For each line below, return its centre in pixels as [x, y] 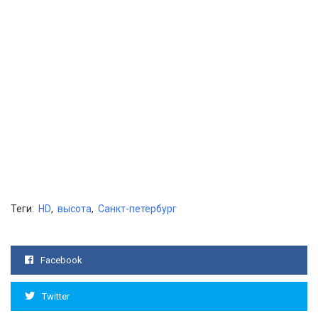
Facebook [61, 261]
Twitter [56, 297]
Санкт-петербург [137, 209]
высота [75, 209]
